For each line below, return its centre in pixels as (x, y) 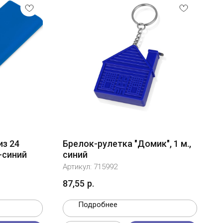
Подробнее (98, 205)
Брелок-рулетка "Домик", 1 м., (127, 144)
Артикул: (78, 167)
